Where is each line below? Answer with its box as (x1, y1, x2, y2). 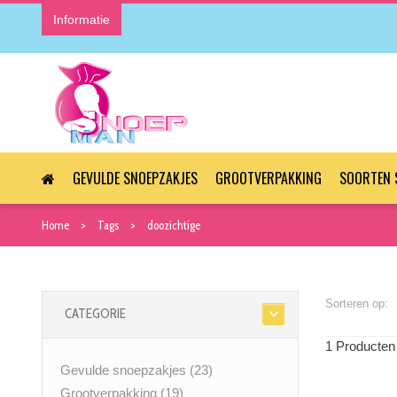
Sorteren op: (325, 297, 388, 311)
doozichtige (147, 218, 200, 233)
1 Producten (325, 339, 395, 354)
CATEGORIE (65, 306, 126, 323)
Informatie (53, 12, 110, 27)
